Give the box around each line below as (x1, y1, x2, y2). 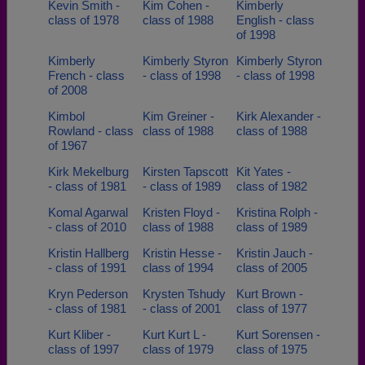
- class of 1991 (48, 261, 126, 275)
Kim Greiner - (142, 109, 214, 123)
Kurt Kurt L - (142, 328, 206, 341)
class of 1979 (142, 342, 213, 356)
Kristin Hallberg (48, 246, 129, 260)
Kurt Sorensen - (236, 328, 320, 341)
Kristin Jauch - (236, 246, 313, 260)
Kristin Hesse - (142, 246, 222, 260)
